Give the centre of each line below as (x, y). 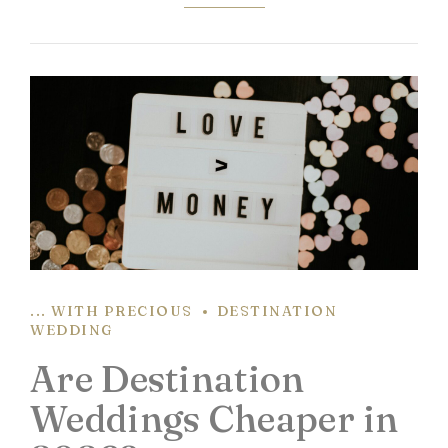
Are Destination (167, 378)
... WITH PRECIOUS (111, 311)
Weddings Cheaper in (214, 418)
